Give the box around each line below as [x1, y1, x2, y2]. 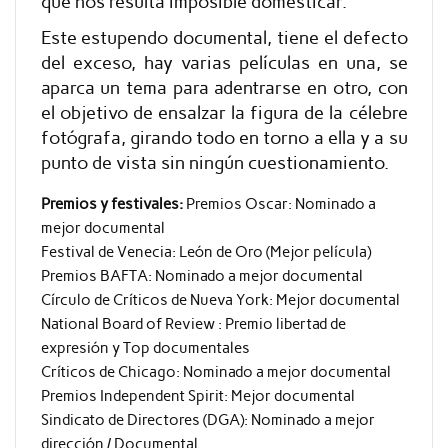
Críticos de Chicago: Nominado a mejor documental [40, 362, 391, 381]
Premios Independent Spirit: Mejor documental [40, 386, 355, 405]
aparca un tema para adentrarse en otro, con [40, 77, 408, 100]
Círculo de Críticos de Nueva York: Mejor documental [40, 290, 400, 309]
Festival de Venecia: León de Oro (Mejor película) [40, 242, 371, 261]
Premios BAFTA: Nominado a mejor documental [40, 266, 363, 285]
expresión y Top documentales [40, 338, 250, 357]
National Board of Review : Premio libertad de [40, 314, 346, 333]
